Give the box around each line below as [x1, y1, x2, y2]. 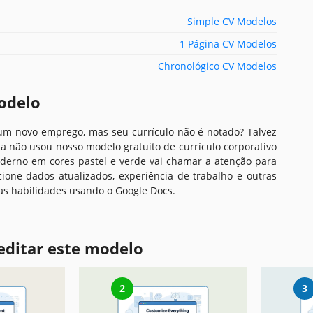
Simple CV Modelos [187, 14, 277, 28]
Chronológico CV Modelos [158, 59, 277, 73]
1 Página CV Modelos [180, 36, 277, 50]
